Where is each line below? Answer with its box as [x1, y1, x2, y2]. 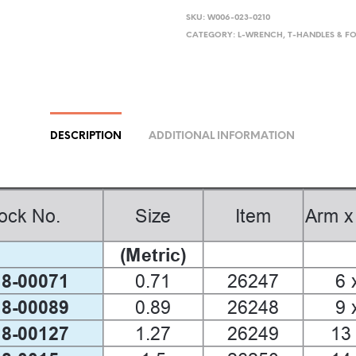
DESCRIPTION [49, 130, 122, 141]
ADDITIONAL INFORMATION [148, 130, 295, 141]
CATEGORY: [186, 30, 238, 40]
